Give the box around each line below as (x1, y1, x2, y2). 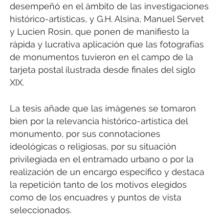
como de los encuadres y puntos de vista (10, 192, 181, 202)
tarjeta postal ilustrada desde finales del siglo (10, 65, 196, 75)
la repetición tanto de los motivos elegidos (10, 179, 187, 190)
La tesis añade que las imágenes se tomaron (10, 103, 196, 113)
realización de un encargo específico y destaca (10, 166, 204, 177)
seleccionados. (10, 204, 71, 215)
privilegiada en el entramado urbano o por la (10, 153, 194, 164)
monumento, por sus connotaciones (10, 128, 160, 139)
